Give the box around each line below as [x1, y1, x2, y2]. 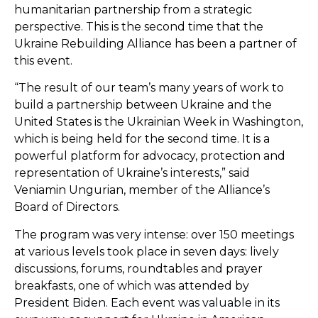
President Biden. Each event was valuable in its [14, 295, 280, 309]
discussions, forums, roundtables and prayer [14, 261, 263, 275]
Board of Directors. [14, 200, 120, 214]
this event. [14, 54, 72, 67]
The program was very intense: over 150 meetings [14, 227, 294, 241]
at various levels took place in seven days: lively [14, 244, 279, 258]
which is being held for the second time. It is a [14, 132, 270, 146]
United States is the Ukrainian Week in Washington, [14, 115, 303, 129]
